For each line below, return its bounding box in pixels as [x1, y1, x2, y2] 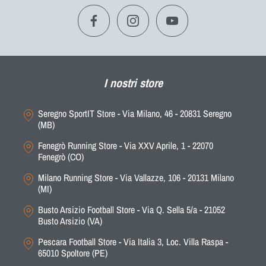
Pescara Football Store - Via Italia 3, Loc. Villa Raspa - [38, 235, 228, 249]
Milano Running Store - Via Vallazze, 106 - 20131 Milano [38, 171, 234, 185]
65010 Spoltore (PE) [38, 246, 107, 260]
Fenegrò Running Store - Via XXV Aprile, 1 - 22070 [38, 139, 213, 153]
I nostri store [103, 75, 163, 91]
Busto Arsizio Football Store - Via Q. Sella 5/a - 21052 [38, 203, 225, 217]
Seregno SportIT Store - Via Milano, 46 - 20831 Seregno [38, 107, 232, 121]
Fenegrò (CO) [38, 150, 84, 164]
